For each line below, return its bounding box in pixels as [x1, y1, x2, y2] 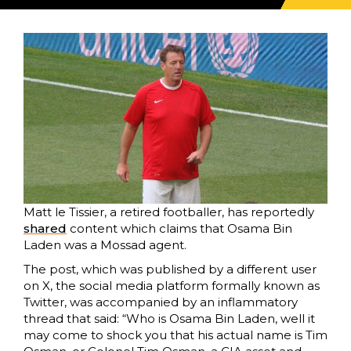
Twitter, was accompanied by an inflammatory [24, 295, 298, 310]
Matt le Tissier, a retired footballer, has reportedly [24, 204, 314, 220]
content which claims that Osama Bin [67, 221, 292, 237]
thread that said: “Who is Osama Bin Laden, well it [24, 311, 315, 327]
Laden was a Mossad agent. [24, 237, 186, 253]
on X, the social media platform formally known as [24, 278, 320, 294]
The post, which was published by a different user [24, 262, 317, 277]
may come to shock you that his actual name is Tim [24, 327, 327, 343]
